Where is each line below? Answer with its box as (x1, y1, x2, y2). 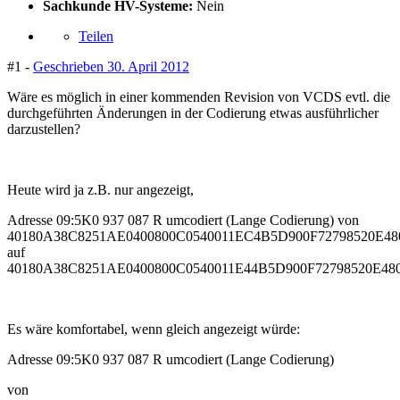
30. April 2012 (107, 59, 189, 75)
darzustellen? (7, 121, 80, 137)
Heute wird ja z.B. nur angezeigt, (7, 182, 194, 198)
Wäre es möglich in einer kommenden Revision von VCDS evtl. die (7, 89, 390, 105)
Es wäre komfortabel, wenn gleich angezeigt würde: (7, 321, 300, 337)
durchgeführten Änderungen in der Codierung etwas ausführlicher (7, 105, 379, 121)
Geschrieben (33, 59, 107, 75)
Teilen (79, 29, 113, 45)
